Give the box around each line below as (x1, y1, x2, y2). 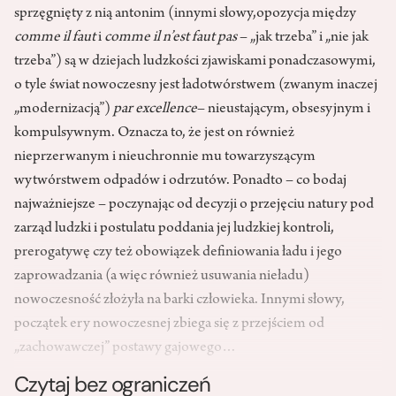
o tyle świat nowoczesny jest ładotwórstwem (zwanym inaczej (14, 78, 377, 95)
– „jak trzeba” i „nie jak (237, 30, 369, 47)
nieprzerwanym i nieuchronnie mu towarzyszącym (14, 149, 316, 166)
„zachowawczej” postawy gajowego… (14, 340, 237, 357)
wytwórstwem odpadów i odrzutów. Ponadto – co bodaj (14, 173, 346, 190)
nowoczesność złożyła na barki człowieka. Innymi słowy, (14, 293, 345, 309)
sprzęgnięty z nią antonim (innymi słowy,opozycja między (14, 6, 356, 23)
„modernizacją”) (14, 102, 113, 118)
